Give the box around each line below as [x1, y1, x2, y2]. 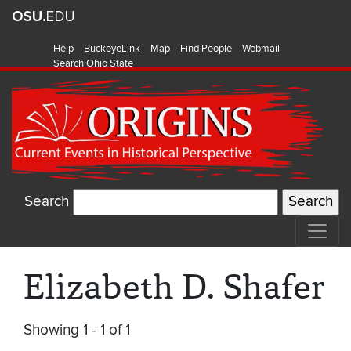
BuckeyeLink [84, 42, 140, 55]
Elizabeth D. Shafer [24, 263, 325, 310]
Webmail [242, 42, 280, 55]
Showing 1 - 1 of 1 [24, 321, 130, 340]
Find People [180, 42, 232, 55]
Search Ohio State [53, 57, 133, 70]
